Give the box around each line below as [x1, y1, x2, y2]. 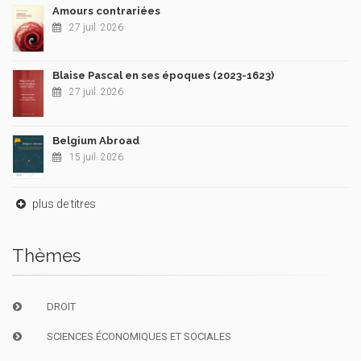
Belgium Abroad [52, 134, 139, 147]
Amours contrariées [52, 4, 160, 17]
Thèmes [12, 244, 81, 266]
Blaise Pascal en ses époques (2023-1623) [52, 68, 274, 81]
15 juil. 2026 [69, 151, 123, 163]
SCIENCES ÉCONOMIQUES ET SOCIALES [46, 330, 231, 342]
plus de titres [30, 197, 96, 210]
